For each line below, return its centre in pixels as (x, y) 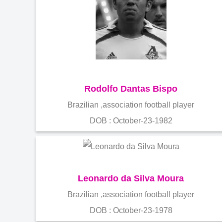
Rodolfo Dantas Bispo (131, 88)
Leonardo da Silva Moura (131, 178)
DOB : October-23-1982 (131, 120)
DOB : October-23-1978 (131, 210)
